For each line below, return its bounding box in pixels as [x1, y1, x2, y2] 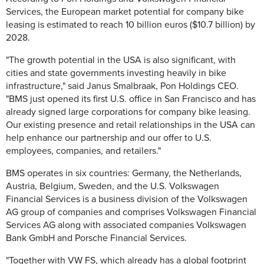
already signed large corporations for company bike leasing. [6, 106, 250, 118]
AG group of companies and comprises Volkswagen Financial [6, 206, 256, 219]
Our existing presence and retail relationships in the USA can [6, 119, 255, 131]
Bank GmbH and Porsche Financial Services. [6, 232, 187, 245]
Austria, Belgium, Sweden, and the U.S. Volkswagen [6, 180, 219, 193]
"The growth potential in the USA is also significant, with [6, 54, 236, 67]
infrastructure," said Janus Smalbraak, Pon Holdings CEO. [6, 80, 239, 93]
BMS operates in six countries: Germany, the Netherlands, [6, 167, 242, 180]
